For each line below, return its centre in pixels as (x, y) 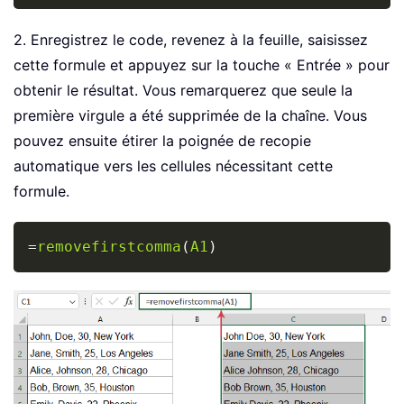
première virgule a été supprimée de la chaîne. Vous (190, 116)
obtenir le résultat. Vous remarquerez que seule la (183, 91)
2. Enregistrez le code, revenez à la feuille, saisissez (191, 40)
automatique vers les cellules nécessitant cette (173, 166)
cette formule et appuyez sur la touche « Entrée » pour (202, 65)
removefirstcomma (109, 247)
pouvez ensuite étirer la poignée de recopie (162, 141)
